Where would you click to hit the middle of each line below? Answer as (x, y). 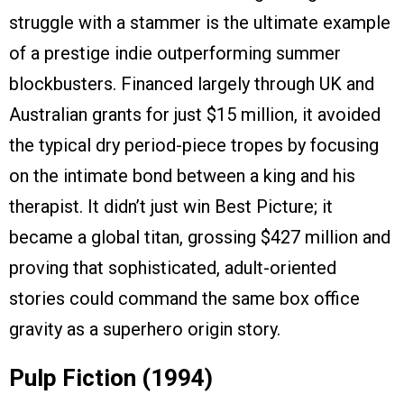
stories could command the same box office (184, 298)
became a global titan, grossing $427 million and (200, 237)
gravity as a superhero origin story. (145, 329)
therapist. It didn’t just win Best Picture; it (171, 206)
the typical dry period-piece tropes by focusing (194, 145)
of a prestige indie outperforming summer (175, 53)
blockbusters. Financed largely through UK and (192, 83)
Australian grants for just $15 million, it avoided (195, 114)
